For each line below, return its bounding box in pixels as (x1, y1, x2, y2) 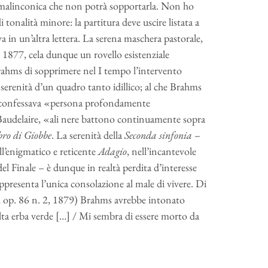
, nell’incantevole (126, 144, 196, 158)
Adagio (98, 144, 127, 158)
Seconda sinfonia (124, 128, 194, 142)
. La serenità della (51, 128, 124, 142)
